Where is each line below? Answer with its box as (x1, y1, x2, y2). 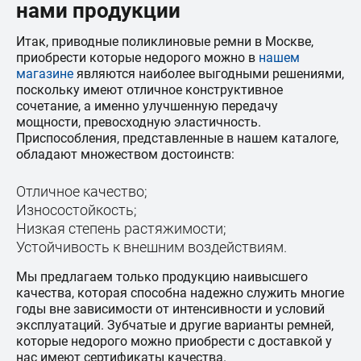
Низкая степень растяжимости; (16, 220, 226, 237)
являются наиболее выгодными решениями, (73, 66, 344, 81)
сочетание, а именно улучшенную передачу (16, 98, 278, 114)
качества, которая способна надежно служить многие (16, 285, 344, 301)
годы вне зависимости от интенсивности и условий (16, 301, 325, 317)
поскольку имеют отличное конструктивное (16, 82, 283, 98)
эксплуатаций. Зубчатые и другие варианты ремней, (16, 317, 334, 333)
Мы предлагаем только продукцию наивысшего (16, 269, 308, 284)
